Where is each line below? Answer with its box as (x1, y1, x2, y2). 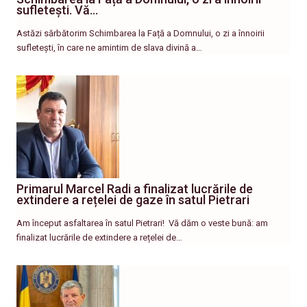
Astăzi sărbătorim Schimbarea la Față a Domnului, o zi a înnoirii (16, 28, 265, 39)
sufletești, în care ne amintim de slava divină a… (16, 42, 202, 53)
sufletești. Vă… (16, 3, 98, 18)
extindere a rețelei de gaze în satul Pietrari (16, 193, 249, 208)
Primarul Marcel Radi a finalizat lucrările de (16, 182, 253, 197)
